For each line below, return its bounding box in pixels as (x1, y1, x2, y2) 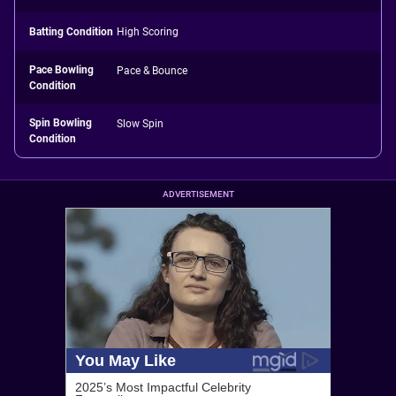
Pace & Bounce (117, 65, 188, 77)
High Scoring (117, 26, 179, 38)
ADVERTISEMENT (162, 189, 234, 199)
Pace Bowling (29, 64, 94, 76)
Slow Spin (117, 118, 164, 130)
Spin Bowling (29, 117, 92, 129)
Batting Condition (29, 26, 113, 38)
